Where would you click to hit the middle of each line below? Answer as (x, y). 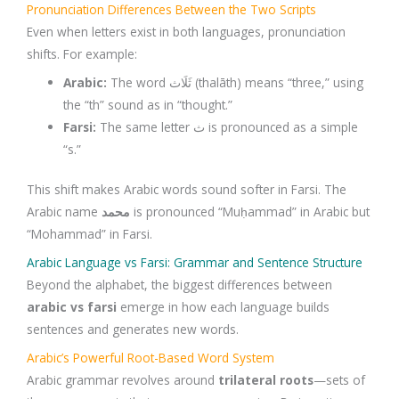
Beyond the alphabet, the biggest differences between (179, 285)
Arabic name (64, 212)
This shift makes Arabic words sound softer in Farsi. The (187, 190)
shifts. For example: (82, 53)
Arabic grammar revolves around (122, 379)
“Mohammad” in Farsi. (90, 234)
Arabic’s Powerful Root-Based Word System (151, 357)
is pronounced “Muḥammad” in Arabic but (250, 212)
